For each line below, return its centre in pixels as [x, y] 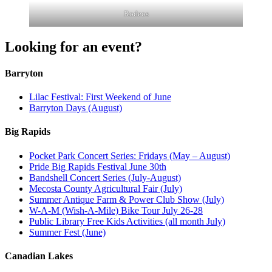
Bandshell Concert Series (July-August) [105, 177]
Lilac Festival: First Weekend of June [100, 97]
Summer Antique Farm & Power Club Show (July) [127, 199]
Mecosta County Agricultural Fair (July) [106, 188]
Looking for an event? [73, 46]
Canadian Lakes [39, 256]
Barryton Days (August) [76, 108]
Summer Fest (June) [67, 232]
